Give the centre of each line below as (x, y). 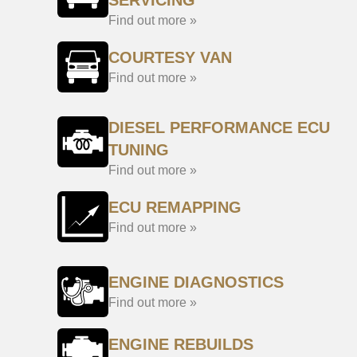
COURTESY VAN (170, 57)
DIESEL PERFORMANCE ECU (219, 127)
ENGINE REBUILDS (181, 344)
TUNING (139, 150)
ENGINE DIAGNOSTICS (196, 282)
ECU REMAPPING (175, 207)
